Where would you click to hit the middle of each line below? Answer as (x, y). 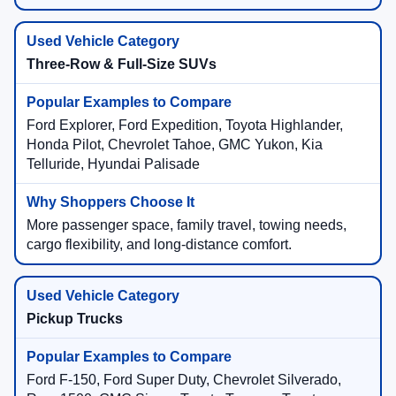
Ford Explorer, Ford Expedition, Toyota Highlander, (185, 126)
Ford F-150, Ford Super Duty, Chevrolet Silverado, (184, 380)
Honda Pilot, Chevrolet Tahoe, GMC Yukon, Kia (175, 145)
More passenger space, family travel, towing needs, (187, 225)
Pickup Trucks (75, 319)
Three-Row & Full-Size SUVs (122, 65)
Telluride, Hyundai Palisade (113, 164)
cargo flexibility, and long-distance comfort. (159, 245)
